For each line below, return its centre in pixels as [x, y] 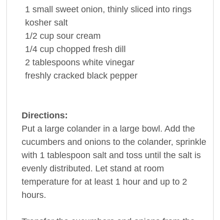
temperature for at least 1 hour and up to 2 [104, 181]
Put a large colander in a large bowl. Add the [108, 128]
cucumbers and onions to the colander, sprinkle [114, 142]
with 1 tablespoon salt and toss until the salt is [111, 155]
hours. [34, 195]
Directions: [44, 115]
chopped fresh [84, 49]
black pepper [112, 75]
